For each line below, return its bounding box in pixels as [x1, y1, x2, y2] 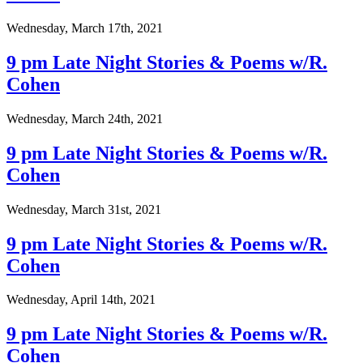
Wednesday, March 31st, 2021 [6, 202, 161, 216]
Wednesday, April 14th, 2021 [6, 293, 156, 307]
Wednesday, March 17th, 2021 [6, 21, 163, 36]
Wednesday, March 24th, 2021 [6, 111, 163, 126]
